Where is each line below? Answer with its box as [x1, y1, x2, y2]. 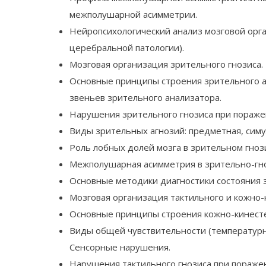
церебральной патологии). [69, 42, 184, 54]
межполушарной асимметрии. [69, 8, 197, 21]
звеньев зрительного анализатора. [69, 91, 221, 104]
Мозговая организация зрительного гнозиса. [69, 58, 263, 71]
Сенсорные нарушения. [69, 241, 170, 254]
